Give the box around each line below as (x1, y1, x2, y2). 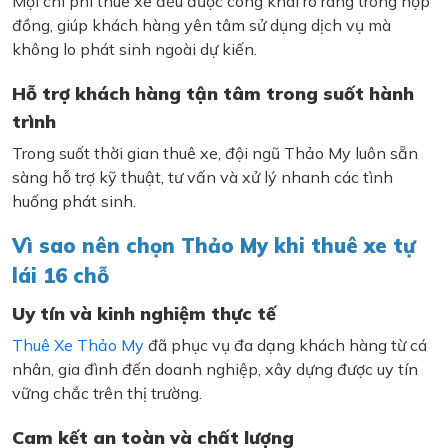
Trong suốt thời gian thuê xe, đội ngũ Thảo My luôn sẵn (12, 142, 418, 163)
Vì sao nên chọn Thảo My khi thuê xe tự (12, 232, 415, 258)
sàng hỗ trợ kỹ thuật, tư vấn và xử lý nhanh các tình (12, 166, 393, 187)
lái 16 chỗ (12, 262, 109, 288)
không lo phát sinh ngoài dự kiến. (12, 38, 257, 59)
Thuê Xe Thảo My (12, 334, 144, 355)
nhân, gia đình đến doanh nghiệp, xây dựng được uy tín (12, 358, 418, 379)
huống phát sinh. (12, 190, 136, 211)
